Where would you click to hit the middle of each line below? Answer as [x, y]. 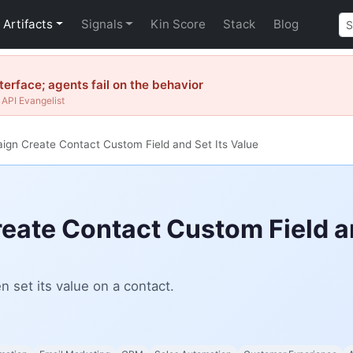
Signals [102, 24]
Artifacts [28, 24]
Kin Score [178, 24]
